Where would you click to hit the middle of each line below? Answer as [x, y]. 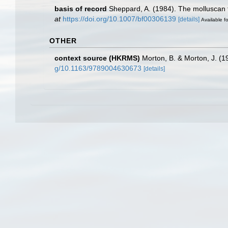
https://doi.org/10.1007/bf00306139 [119, 19]
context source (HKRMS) [97, 58]
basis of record [81, 9]
